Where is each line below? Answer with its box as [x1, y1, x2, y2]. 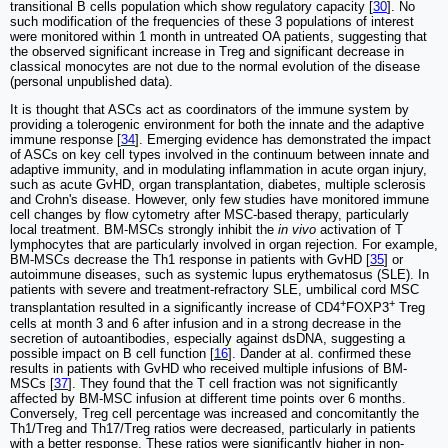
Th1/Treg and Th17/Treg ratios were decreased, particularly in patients [10, 420, 416, 436]
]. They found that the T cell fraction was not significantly [68, 375, 398, 391]
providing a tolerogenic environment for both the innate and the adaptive [10, 117, 424, 133]
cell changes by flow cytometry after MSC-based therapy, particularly [10, 207, 409, 223]
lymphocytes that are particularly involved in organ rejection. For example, [10, 237, 438, 253]
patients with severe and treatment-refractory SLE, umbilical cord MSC [10, 282, 419, 298]
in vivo [278, 222, 316, 238]
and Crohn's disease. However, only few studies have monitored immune [10, 192, 429, 208]
